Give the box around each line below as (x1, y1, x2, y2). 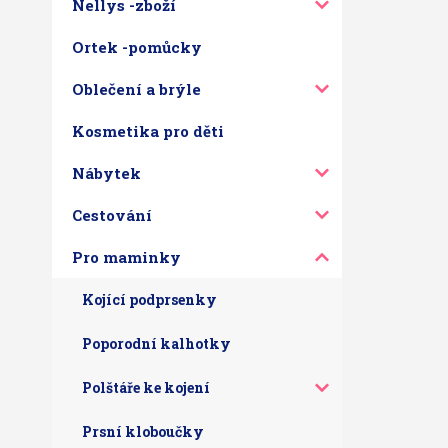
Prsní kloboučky (82, 422, 204, 441)
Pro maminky (72, 247, 181, 267)
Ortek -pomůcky (72, 37, 202, 57)
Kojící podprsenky (82, 290, 217, 309)
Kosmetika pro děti (72, 121, 224, 141)
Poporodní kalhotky (82, 334, 231, 353)
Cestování (72, 205, 152, 225)
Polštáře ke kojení (82, 378, 210, 397)
